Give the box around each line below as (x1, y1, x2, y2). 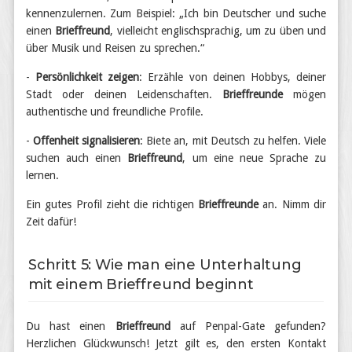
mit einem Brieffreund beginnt (28, 276, 254, 293)
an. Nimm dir (258, 198, 326, 211)
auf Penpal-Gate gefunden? (170, 320, 326, 332)
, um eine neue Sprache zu (182, 152, 326, 164)
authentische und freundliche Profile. (26, 105, 203, 118)
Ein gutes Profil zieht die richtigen (26, 198, 198, 211)
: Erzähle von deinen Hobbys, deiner (139, 71, 327, 83)
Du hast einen (26, 320, 115, 332)
